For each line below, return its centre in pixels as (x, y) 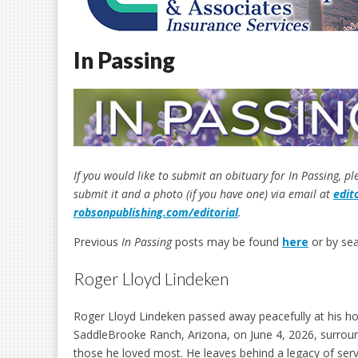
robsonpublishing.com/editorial (156, 212)
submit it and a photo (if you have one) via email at (203, 194)
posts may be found (227, 242)
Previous (97, 242)
